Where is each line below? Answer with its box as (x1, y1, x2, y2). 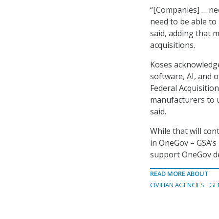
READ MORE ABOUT (150, 169, 209, 178)
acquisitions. (150, 40, 195, 51)
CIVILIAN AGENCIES (150, 180, 204, 190)
